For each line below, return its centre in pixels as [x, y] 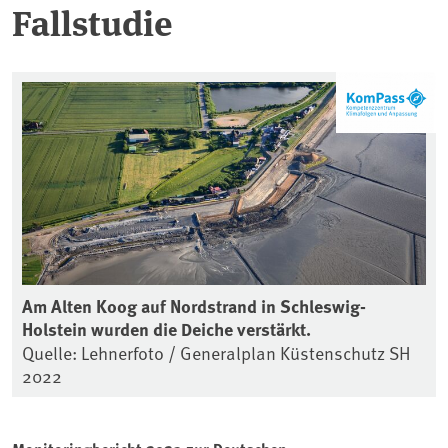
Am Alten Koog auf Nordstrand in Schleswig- [194, 305]
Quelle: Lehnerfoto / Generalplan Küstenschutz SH [216, 352]
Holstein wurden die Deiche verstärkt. [166, 328]
